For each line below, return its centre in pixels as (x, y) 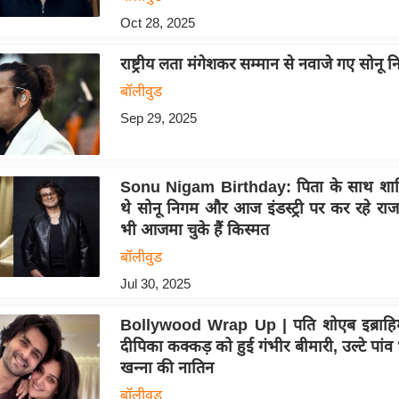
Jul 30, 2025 (155, 283)
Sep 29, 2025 (158, 118)
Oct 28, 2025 (157, 23)
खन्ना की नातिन (167, 367)
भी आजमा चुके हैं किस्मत (194, 229)
